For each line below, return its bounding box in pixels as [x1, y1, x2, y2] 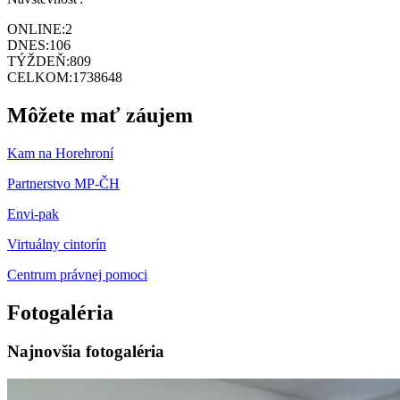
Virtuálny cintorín [7, 236, 106, 252]
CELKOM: [7, 69, 72, 85]
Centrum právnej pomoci [7, 266, 147, 282]
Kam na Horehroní [7, 145, 113, 161]
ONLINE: [7, 21, 65, 37]
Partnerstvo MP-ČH [7, 175, 120, 191]
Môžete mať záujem [7, 103, 193, 127]
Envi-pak [7, 205, 59, 221]
